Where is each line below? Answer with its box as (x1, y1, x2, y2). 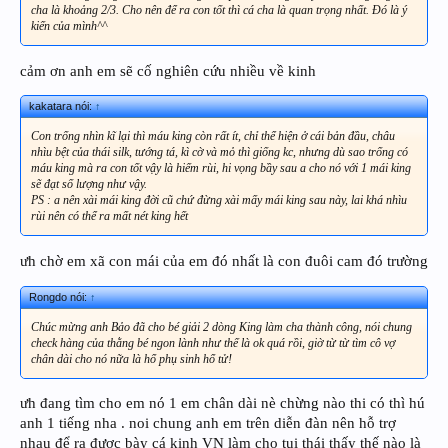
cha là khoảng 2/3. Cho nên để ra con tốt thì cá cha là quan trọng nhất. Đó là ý (31, 3, 407, 18)
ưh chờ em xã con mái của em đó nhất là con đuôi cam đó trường (20, 253, 428, 270)
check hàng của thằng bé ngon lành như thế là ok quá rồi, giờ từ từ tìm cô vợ (31, 335, 395, 350)
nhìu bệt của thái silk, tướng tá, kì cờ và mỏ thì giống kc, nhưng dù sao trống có (31, 145, 408, 160)
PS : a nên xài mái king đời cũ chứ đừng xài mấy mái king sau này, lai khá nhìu (31, 193, 407, 208)
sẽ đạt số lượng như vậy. (31, 177, 147, 192)
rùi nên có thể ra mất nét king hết (31, 209, 188, 224)
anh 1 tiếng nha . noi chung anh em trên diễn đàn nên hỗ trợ (20, 415, 396, 432)
